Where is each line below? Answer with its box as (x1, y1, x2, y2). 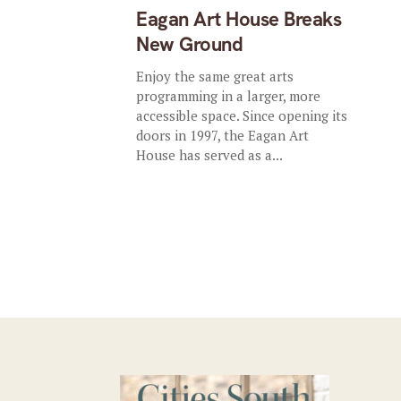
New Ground (136, 31, 243, 57)
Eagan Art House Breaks (136, 6, 342, 32)
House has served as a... (136, 146, 284, 164)
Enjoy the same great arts (136, 67, 294, 85)
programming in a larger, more (136, 87, 321, 105)
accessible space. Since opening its (136, 107, 348, 124)
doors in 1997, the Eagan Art (136, 126, 310, 144)
